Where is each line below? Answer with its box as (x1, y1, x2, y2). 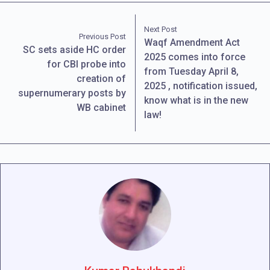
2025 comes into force (144, 51, 246, 63)
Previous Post (78, 31, 126, 41)
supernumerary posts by (17, 87, 126, 99)
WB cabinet (76, 101, 126, 113)
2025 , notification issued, (144, 80, 258, 92)
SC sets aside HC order (22, 43, 126, 55)
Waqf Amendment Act (144, 36, 240, 48)
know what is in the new (144, 94, 249, 106)
